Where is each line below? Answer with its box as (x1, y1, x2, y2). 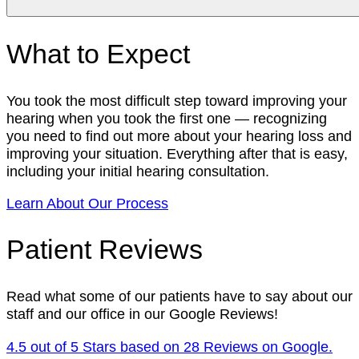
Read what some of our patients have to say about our (6, 288, 353, 305)
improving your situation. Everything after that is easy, (6, 145, 348, 163)
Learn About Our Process (6, 195, 168, 212)
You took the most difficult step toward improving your (6, 92, 347, 110)
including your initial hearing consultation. (6, 163, 269, 180)
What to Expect (6, 39, 190, 70)
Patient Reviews (6, 235, 203, 265)
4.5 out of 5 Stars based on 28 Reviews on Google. (6, 337, 333, 355)
